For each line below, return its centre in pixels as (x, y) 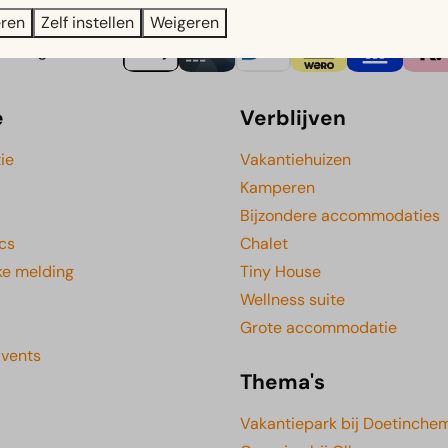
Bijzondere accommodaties (340, 216)
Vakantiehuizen (295, 160)
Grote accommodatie (318, 328)
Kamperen (277, 188)
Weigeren (184, 22)
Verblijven (293, 118)
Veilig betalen (55, 51)
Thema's (282, 382)
